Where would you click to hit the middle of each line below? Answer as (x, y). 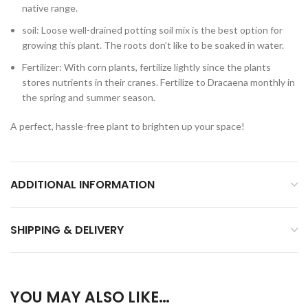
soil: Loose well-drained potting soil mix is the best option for (152, 30)
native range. (50, 8)
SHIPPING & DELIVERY (67, 230)
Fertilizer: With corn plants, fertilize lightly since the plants (146, 67)
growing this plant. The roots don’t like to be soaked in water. (153, 45)
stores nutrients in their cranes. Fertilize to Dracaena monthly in (158, 82)
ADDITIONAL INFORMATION (82, 185)
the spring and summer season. (89, 97)
